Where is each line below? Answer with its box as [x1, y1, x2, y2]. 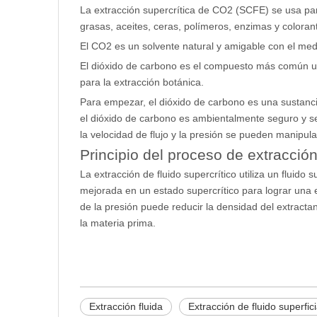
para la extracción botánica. [80, 76, 204, 88]
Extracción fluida [89, 300, 163, 312]
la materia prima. [80, 217, 156, 229]
